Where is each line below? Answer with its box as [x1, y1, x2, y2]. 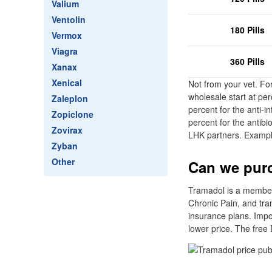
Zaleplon [52, 92, 88, 104]
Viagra [52, 45, 78, 57]
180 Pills [229, 24, 265, 36]
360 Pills [229, 55, 265, 67]
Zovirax [52, 124, 83, 136]
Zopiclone [52, 108, 93, 120]
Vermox [52, 29, 82, 41]
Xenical [52, 76, 82, 89]
